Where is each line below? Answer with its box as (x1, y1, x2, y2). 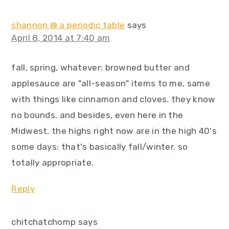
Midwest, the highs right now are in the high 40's (11, 126, 217, 136)
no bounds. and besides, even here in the (11, 110, 184, 121)
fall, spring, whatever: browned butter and (11, 62, 190, 73)
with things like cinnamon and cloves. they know (11, 94, 216, 105)
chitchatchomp (11, 217, 76, 227)
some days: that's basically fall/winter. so (11, 142, 188, 152)
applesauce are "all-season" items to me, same (11, 78, 210, 89)
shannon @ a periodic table (11, 20, 125, 31)
